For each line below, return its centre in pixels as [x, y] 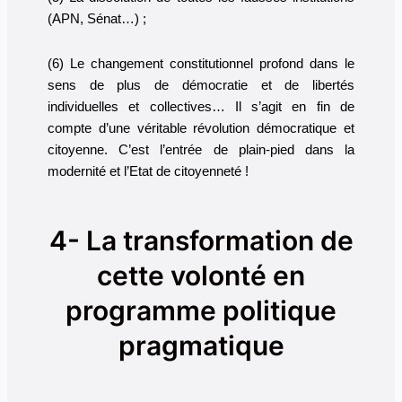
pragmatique [201, 345]
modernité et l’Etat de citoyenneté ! [148, 171]
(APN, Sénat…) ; [96, 19]
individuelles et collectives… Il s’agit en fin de [201, 107]
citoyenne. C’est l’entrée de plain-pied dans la [201, 150]
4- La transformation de [201, 240]
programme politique [201, 310]
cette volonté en [201, 275]
